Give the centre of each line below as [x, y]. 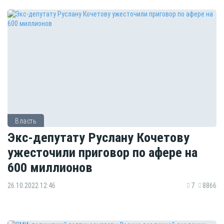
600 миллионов [50, 167]
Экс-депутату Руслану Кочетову [98, 137]
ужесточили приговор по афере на [102, 152]
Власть [26, 121]
